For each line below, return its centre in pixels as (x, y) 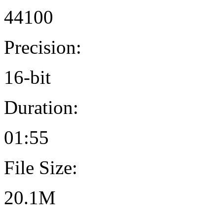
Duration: (41, 108)
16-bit (27, 77)
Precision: (43, 47)
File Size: (41, 168)
